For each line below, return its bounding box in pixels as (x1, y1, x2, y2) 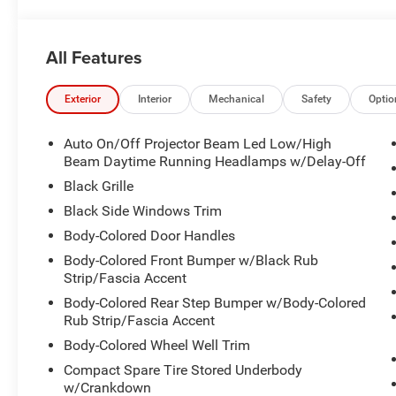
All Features (46, 44, 142, 71)
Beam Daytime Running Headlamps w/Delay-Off (64, 153, 367, 171)
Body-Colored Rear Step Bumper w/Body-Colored (64, 294, 367, 312)
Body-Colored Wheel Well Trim (64, 337, 251, 354)
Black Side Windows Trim (64, 202, 223, 220)
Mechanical (209, 93, 265, 106)
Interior (138, 93, 172, 106)
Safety (301, 93, 332, 106)
